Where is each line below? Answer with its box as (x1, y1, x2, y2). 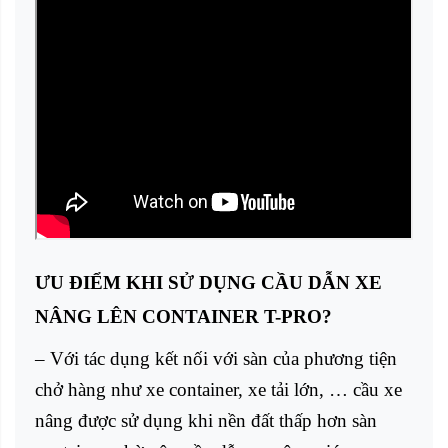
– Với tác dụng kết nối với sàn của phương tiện (35, 348, 397, 370)
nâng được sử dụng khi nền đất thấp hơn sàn (35, 410, 377, 432)
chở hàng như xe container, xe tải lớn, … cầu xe (35, 379, 402, 401)
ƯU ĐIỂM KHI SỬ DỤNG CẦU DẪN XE (35, 272, 382, 294)
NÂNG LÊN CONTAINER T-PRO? (35, 306, 332, 328)
